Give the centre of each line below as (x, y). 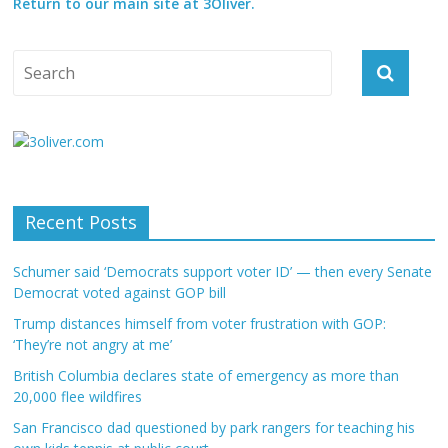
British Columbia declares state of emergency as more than (206, 375)
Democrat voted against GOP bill (120, 292)
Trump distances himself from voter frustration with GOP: (200, 323)
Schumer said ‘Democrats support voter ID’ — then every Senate (223, 271)
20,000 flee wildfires (78, 396)
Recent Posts (81, 222)
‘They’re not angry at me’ (93, 344)
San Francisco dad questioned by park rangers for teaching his (214, 427)
